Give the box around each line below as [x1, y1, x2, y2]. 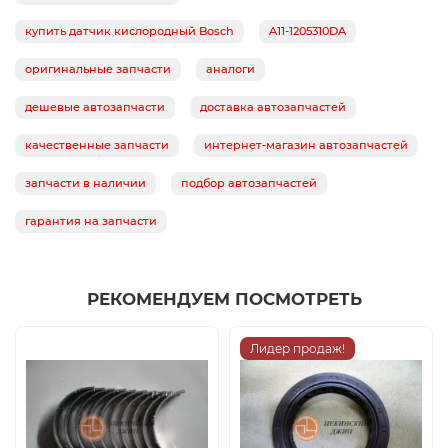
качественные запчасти [25, 138, 169, 153]
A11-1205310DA [269, 24, 346, 39]
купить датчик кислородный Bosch [25, 24, 234, 39]
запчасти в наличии [25, 176, 146, 191]
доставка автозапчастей [200, 100, 346, 115]
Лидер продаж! [250, 341, 345, 357]
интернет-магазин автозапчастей [204, 138, 408, 153]
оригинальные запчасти [25, 62, 171, 77]
